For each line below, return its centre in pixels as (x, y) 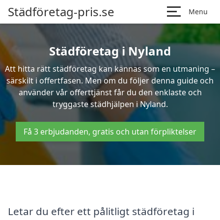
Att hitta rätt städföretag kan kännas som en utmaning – (110, 69)
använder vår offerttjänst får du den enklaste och (110, 92)
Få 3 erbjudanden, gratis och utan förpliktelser (110, 132)
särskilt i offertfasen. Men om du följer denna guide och (110, 81)
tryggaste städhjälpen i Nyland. (110, 104)
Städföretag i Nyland (110, 51)
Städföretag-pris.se (61, 12)
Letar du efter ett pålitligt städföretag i (101, 211)
